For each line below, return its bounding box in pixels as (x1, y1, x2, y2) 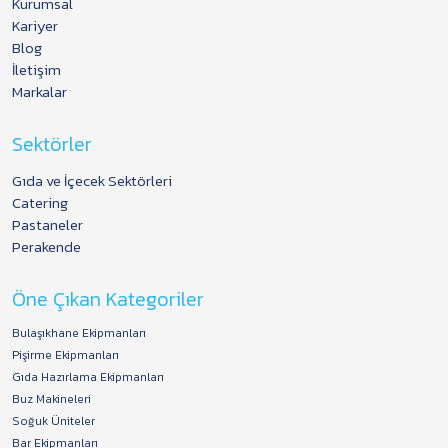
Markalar (12, 80, 67, 104)
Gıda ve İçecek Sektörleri (12, 169, 172, 193)
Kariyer (12, 14, 58, 38)
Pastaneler (12, 213, 83, 237)
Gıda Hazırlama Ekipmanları (12, 368, 164, 387)
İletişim (12, 58, 61, 82)
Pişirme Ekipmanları (12, 346, 119, 365)
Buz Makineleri (12, 390, 91, 409)
